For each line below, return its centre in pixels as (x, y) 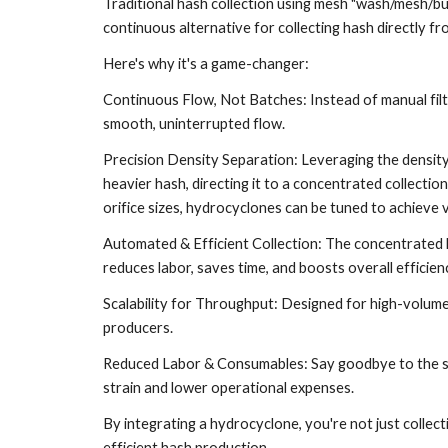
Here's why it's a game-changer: (205, 63)
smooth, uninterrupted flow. (193, 123)
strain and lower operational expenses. (228, 387)
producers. (137, 327)
